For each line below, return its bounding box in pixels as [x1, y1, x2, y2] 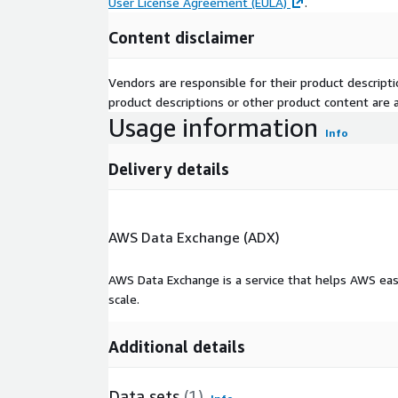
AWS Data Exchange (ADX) [108, 227, 280, 246]
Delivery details [108, 159, 229, 179]
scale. [108, 291, 139, 306]
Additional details [108, 336, 245, 356]
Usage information [108, 113, 318, 143]
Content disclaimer [108, 28, 255, 48]
